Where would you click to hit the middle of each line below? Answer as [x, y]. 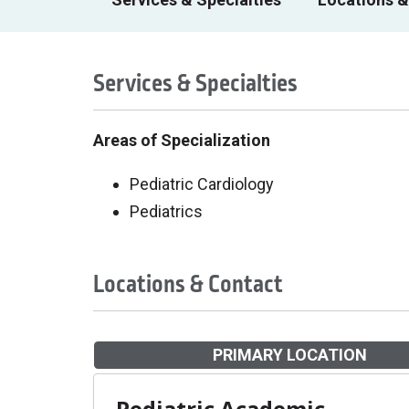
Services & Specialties [195, 84]
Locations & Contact [188, 284]
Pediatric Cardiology [202, 184]
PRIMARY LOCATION [289, 355]
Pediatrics [166, 211]
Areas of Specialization [182, 140]
